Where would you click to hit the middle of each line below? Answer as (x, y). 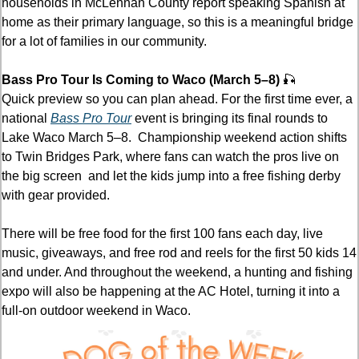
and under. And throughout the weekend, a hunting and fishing (177, 272)
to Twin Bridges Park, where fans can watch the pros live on (170, 156)
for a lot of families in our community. (104, 41)
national (26, 118)
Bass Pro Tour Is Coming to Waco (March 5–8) (142, 79)
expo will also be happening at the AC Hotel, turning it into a (171, 291)
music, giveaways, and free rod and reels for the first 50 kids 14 (179, 252)
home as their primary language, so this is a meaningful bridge (177, 22)
